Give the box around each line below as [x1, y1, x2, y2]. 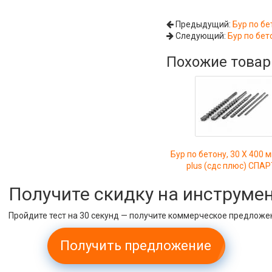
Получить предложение [60, 238, 212, 253]
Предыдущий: [174, 19, 233, 29]
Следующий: [174, 31, 228, 41]
